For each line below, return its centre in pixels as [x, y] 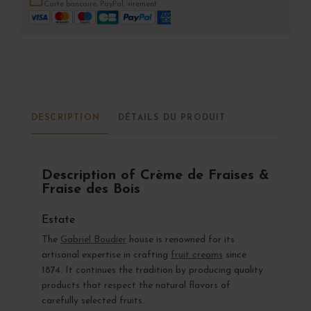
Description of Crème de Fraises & [155, 175]
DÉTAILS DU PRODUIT [172, 118]
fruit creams [196, 255]
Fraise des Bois [91, 189]
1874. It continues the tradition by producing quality [152, 270]
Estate [58, 220]
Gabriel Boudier [93, 239]
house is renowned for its [180, 239]
